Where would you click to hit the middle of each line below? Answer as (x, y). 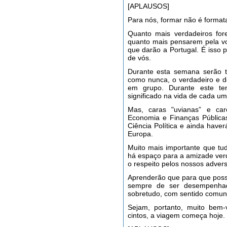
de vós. (139, 58)
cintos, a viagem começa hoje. (176, 215)
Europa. (140, 134)
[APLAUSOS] (148, 6)
